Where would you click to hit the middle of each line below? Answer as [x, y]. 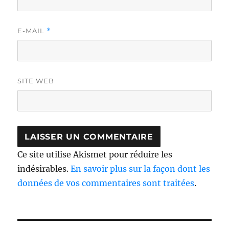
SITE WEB [36, 81]
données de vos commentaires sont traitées [106, 183]
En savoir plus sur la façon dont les [141, 169]
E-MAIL [32, 31]
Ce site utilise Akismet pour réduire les [95, 155]
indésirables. [44, 169]
